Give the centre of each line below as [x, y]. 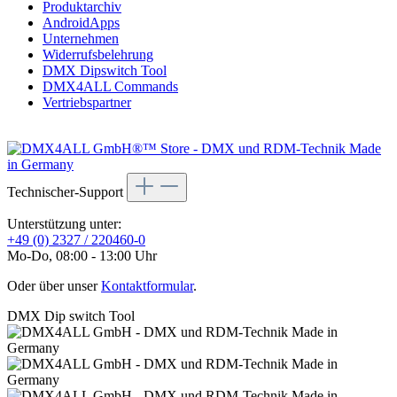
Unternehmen [81, 39]
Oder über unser [54, 286]
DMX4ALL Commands [110, 87]
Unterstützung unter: [64, 224]
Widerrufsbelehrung [98, 55]
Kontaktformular [147, 286]
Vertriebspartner [87, 103]
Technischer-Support [67, 192]
